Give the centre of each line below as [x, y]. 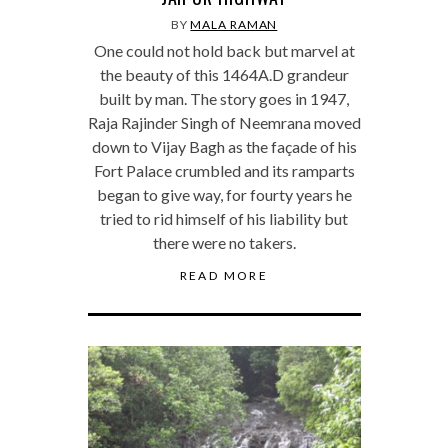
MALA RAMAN [234, 24]
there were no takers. [224, 242]
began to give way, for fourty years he [224, 194]
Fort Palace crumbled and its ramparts [224, 170]
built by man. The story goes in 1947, [224, 98]
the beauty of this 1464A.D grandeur [224, 74]
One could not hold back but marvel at [224, 50]
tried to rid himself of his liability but [224, 218]
